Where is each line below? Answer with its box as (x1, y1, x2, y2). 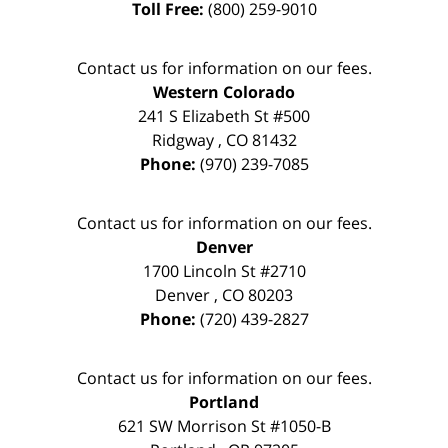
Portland (189, 390, 259, 413)
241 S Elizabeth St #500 (138, 104, 310, 127)
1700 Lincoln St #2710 (142, 259, 306, 282)
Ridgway (151, 128, 214, 151)
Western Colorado (153, 80, 295, 103)
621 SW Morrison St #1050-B (117, 414, 331, 437)
